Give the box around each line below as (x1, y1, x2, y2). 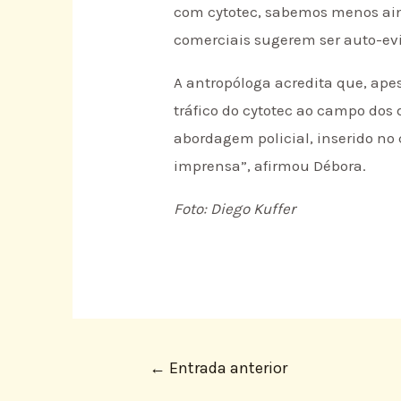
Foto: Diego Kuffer (174, 199, 296, 218)
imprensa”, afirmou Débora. (174, 157, 367, 175)
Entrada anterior (165, 358, 287, 379)
